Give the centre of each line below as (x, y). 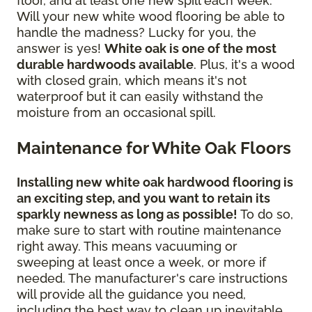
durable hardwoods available (105, 64)
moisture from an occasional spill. (116, 112)
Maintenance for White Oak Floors (154, 148)
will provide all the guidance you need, (131, 294)
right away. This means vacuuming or (127, 246)
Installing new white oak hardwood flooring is (155, 182)
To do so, (265, 214)
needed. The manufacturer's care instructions (152, 278)
